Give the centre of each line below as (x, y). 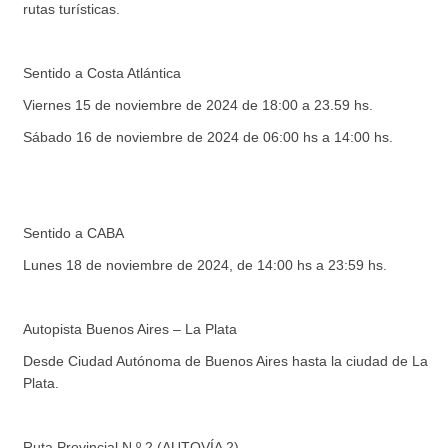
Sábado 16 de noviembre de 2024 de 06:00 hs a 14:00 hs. (208, 136)
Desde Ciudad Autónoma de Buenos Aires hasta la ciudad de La (226, 360)
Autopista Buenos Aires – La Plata (130, 328)
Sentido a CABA (74, 232)
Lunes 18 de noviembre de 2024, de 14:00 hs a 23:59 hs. (205, 264)
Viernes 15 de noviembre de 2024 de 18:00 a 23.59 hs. (198, 104)
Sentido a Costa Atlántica (102, 72)
